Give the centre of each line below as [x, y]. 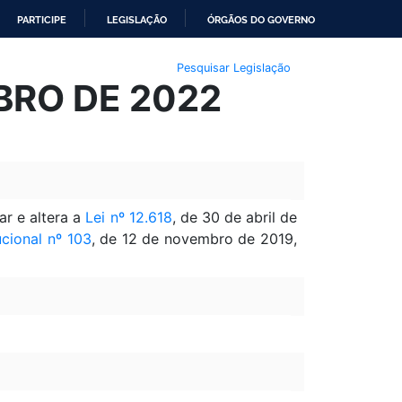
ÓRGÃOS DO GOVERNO [261, 20]
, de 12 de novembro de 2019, [194, 238]
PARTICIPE [42, 20]
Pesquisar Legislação [233, 67]
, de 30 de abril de [234, 217]
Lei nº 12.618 [129, 217]
